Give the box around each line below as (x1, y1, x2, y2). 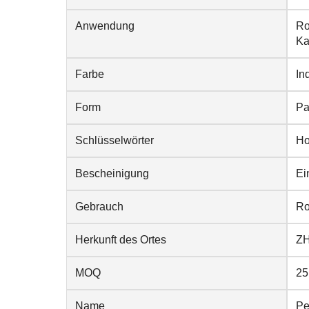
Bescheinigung (75, 168, 149, 179)
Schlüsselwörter (75, 134, 154, 146)
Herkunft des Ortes (75, 234, 166, 246)
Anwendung (75, 20, 134, 32)
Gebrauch (75, 201, 123, 212)
